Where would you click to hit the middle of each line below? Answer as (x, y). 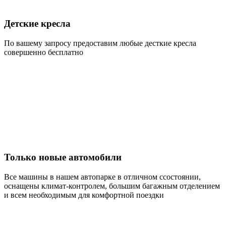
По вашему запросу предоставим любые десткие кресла (100, 43)
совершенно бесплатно (44, 52)
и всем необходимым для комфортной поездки (84, 195)
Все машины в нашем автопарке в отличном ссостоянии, (102, 177)
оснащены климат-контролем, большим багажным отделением (112, 186)
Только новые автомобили (63, 157)
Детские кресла (37, 23)
